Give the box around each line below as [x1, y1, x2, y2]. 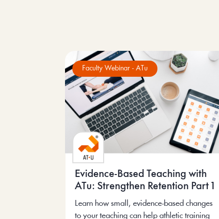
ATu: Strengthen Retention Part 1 [75, 181, 215, 192]
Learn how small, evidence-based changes [75, 199, 213, 208]
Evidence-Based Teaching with [75, 169, 207, 179]
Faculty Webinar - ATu [82, 65, 148, 73]
